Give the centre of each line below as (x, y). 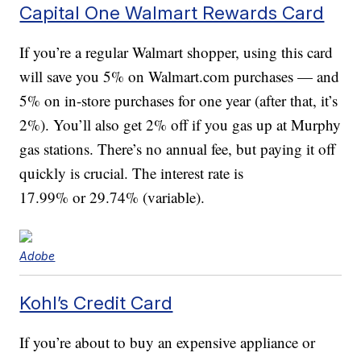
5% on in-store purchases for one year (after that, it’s (179, 101)
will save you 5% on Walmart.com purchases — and (180, 77)
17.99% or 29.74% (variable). (112, 197)
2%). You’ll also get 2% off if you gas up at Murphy (180, 125)
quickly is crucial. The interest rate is (132, 173)
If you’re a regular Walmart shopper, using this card (176, 52)
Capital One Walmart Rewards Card (172, 13)
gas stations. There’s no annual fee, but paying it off (178, 149)
